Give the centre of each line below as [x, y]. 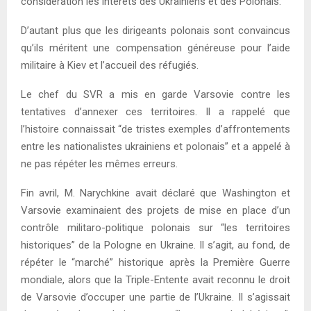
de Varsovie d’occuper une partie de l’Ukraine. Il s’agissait [155, 297]
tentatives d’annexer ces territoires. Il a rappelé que [155, 111]
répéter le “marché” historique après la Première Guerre [155, 262]
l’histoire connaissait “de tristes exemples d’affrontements [155, 129]
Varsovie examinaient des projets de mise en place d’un [155, 210]
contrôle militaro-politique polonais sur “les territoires [155, 227]
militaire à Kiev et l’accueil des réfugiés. [110, 65]
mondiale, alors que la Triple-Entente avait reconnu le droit [155, 279]
